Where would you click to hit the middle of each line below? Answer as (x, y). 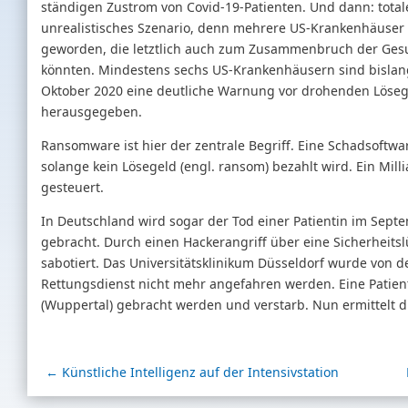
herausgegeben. (92, 112)
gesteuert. (72, 187)
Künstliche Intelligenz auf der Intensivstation (200, 372)
